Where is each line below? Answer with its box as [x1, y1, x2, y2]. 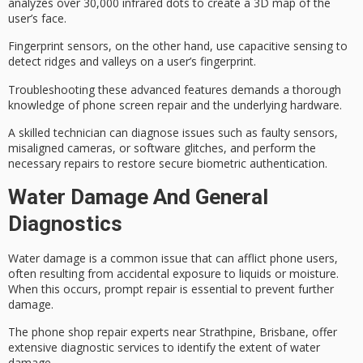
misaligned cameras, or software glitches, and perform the [8, 140, 316, 156]
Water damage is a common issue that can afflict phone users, [8, 250, 338, 266]
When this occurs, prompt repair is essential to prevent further [8, 280, 334, 297]
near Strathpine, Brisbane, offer [169, 323, 337, 340]
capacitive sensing [238, 38, 333, 54]
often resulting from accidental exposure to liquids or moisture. [8, 265, 339, 281]
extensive [8, 339, 61, 355]
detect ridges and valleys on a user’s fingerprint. [8, 53, 256, 70]
